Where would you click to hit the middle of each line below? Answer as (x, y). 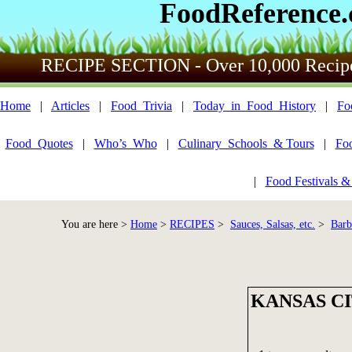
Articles (70, 106)
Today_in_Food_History (255, 106)
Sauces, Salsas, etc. (273, 224)
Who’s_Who (125, 143)
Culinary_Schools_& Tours (246, 143)
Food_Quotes (39, 143)
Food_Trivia (141, 106)
